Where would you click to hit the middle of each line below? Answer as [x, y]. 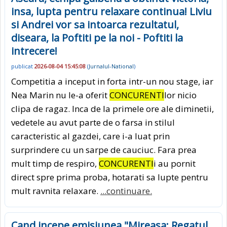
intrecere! [34, 51]
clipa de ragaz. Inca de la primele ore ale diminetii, [112, 109]
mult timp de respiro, [55, 164]
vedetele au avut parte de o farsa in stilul [93, 123]
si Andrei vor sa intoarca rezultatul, [95, 24]
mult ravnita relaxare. [56, 191]
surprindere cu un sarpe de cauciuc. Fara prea [104, 150]
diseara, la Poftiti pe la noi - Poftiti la [97, 37]
